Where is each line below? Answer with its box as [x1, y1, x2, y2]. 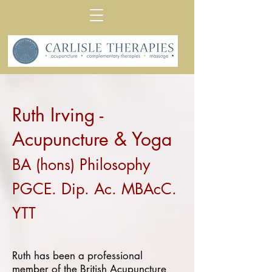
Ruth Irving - [12, 103, 103, 127]
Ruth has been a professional [12, 249, 143, 262]
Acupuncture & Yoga [12, 127, 172, 151]
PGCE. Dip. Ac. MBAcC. [12, 179, 177, 199]
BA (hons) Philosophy [12, 155, 150, 174]
